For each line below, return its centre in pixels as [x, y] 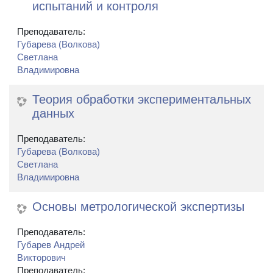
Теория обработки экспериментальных [142, 100]
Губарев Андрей [51, 245]
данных [53, 114]
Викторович [41, 258]
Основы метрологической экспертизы [138, 207]
